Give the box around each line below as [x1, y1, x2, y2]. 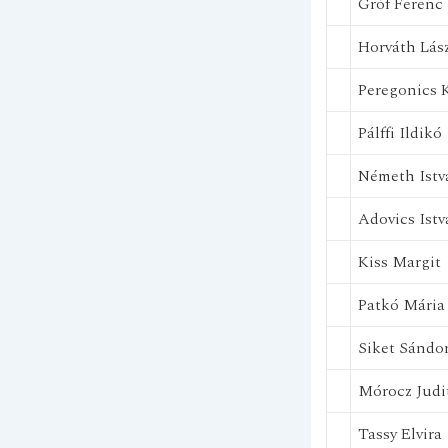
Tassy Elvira [357, 422, 442, 446]
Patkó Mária [357, 293, 445, 317]
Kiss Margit [357, 250, 441, 274]
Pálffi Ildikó [357, 121, 442, 145]
